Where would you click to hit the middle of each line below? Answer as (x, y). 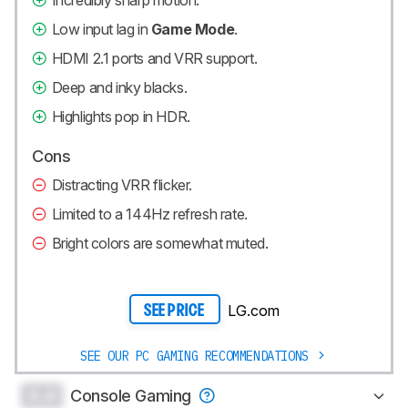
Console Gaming (133, 396)
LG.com (253, 310)
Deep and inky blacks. (119, 87)
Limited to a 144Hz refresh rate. (149, 214)
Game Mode (193, 29)
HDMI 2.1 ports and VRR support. (154, 58)
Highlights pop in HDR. (121, 116)
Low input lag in (101, 29)
